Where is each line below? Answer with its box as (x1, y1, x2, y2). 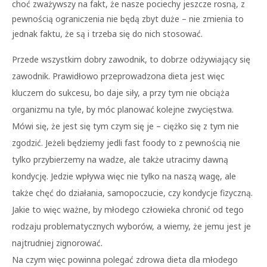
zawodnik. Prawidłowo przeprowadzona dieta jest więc (12, 70, 225, 82)
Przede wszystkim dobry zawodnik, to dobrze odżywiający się (12, 54, 250, 65)
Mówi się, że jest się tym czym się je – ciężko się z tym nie (12, 120, 239, 132)
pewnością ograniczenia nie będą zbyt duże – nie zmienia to (12, 13, 244, 24)
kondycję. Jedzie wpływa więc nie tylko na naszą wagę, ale (12, 170, 236, 182)
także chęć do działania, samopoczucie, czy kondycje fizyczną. (12, 187, 253, 198)
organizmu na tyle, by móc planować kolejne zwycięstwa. (12, 104, 234, 115)
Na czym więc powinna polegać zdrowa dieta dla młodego (12, 254, 238, 265)
